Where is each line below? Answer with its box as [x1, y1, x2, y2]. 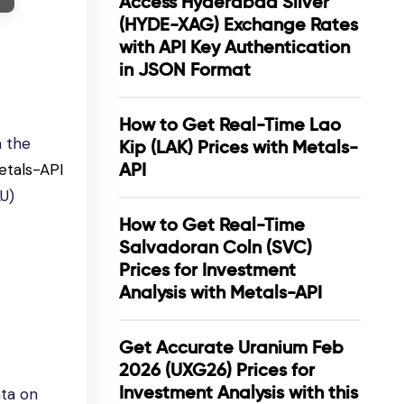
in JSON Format [119, 59, 251, 80]
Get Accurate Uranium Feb [119, 336, 344, 358]
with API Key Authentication [119, 36, 350, 58]
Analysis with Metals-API [119, 281, 322, 303]
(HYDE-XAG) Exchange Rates [119, 14, 358, 35]
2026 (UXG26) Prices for [119, 359, 315, 381]
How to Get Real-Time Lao [119, 114, 341, 135]
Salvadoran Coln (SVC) [119, 236, 312, 258]
